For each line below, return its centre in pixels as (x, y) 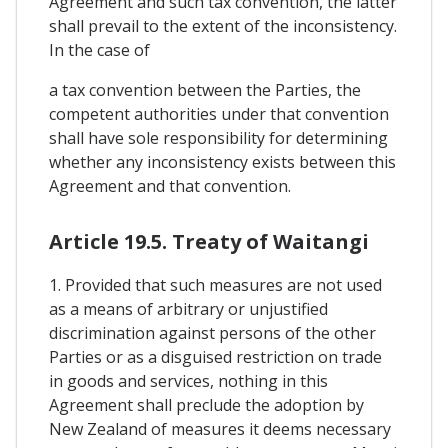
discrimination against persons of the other (212, 333)
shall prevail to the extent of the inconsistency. (223, 26)
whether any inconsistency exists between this (222, 162)
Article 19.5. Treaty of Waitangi (209, 242)
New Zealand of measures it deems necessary (220, 429)
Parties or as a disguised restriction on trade (215, 357)
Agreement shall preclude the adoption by (206, 405)
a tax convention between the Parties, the (205, 90)
